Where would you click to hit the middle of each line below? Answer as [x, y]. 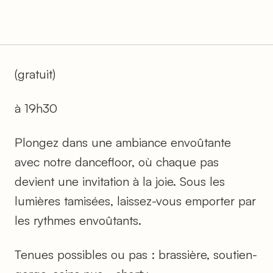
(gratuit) [35, 74]
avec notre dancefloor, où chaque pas [117, 161]
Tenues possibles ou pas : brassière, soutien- [136, 254]
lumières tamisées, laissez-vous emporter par [135, 200]
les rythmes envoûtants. [78, 220]
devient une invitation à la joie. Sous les [120, 181]
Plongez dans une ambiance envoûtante [123, 142]
